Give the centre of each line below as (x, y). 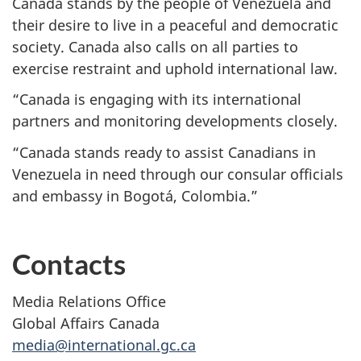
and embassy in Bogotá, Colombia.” (135, 195)
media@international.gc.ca (104, 344)
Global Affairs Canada (86, 323)
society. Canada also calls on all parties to (155, 46)
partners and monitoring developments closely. (175, 121)
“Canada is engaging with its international (157, 100)
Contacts (69, 264)
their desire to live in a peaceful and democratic (175, 25)
